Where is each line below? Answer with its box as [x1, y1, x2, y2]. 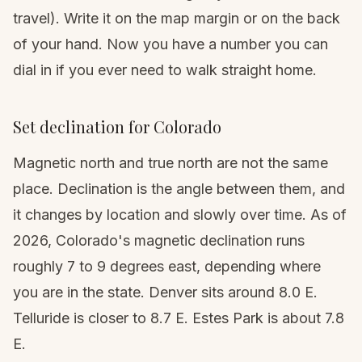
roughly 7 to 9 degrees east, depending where [13, 257, 321, 275]
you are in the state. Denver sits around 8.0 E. [13, 283, 318, 301]
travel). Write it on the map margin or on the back [13, 9, 340, 27]
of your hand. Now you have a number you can [13, 35, 328, 53]
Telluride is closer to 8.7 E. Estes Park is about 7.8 [13, 309, 344, 326]
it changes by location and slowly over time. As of [13, 205, 347, 223]
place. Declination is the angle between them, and [13, 179, 345, 197]
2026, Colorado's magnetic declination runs [13, 231, 305, 249]
